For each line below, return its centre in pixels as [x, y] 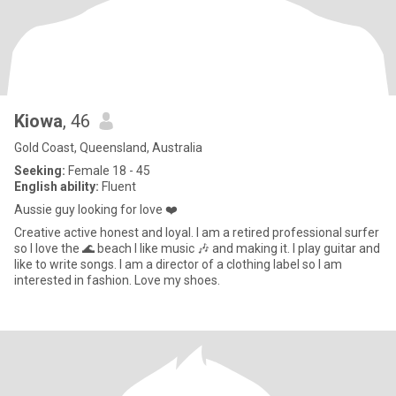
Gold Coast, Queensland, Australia [108, 148]
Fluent [118, 187]
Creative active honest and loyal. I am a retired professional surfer [197, 232]
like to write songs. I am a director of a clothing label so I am [178, 264]
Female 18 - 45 [108, 171]
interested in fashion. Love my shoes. [117, 280]
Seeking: [40, 171]
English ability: [57, 187]
